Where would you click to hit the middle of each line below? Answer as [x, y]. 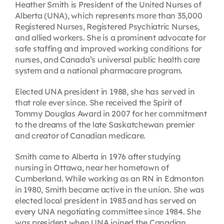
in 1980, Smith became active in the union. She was [109, 190]
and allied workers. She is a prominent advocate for [110, 38]
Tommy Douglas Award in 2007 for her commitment [111, 114]
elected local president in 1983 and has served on [106, 201]
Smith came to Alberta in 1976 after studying [97, 157]
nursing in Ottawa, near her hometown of [92, 168]
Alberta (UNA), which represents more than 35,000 [108, 16]
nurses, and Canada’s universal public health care [107, 60]
